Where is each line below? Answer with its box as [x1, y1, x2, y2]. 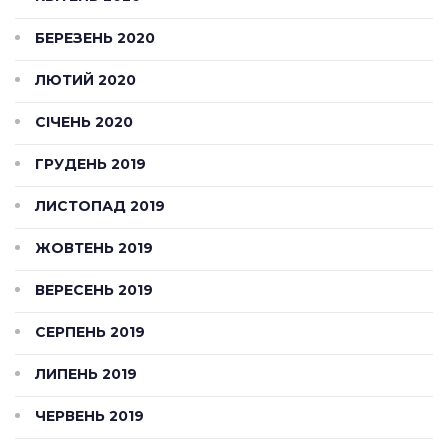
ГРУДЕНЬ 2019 [35, 154, 146, 173]
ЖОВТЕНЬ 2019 [35, 238, 153, 257]
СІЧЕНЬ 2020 [35, 112, 133, 131]
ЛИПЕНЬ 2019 [35, 364, 137, 383]
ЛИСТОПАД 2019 [35, 196, 165, 215]
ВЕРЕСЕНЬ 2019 [35, 280, 153, 299]
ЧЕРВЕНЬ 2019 [35, 406, 144, 425]
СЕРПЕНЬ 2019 [35, 322, 145, 341]
